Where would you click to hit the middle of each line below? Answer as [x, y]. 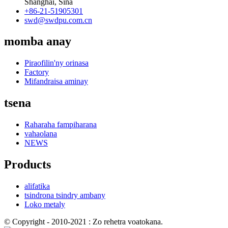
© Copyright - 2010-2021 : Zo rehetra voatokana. [83, 221]
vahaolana [41, 134]
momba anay [38, 41]
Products [27, 165]
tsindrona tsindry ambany [65, 195]
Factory [37, 72]
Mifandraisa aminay [56, 81]
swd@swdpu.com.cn [58, 20]
